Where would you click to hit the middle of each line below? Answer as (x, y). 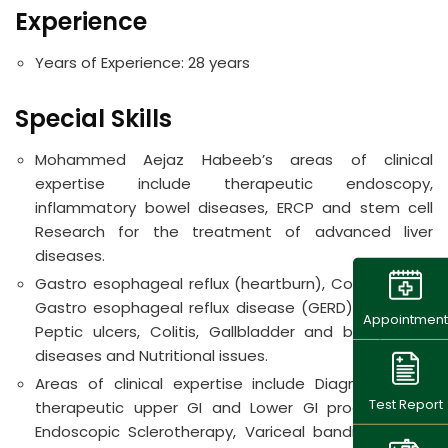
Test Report (405, 404)
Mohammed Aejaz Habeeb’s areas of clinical (234, 160)
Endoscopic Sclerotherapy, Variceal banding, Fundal (234, 432)
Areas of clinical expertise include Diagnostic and (234, 384)
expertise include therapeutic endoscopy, (234, 184)
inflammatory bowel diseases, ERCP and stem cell (234, 208)
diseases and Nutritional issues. (151, 356)
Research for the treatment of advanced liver (234, 232)
